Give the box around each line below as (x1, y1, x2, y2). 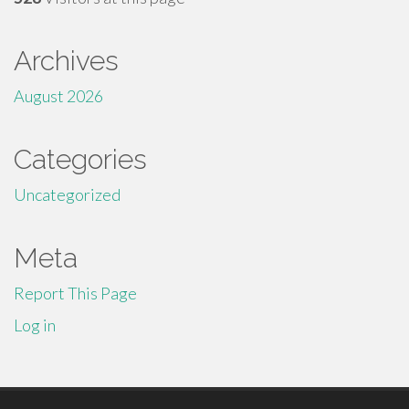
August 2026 (14, 86, 103, 106)
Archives (14, 45, 119, 77)
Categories (14, 143, 147, 175)
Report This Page (14, 283, 137, 303)
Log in (14, 315, 56, 335)
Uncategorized (14, 184, 121, 204)
